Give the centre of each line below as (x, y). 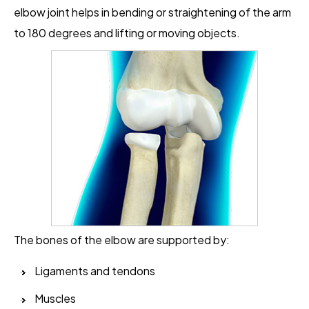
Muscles (55, 299)
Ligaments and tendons (95, 271)
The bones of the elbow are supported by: (123, 240)
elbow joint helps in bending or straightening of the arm (152, 12)
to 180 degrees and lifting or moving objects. (127, 32)
